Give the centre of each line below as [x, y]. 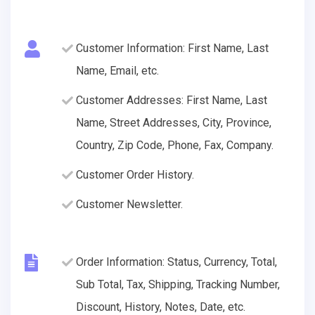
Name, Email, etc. [117, 70]
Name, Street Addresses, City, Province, [174, 122]
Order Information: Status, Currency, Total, [176, 262]
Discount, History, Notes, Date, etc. [161, 307]
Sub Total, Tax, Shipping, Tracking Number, [178, 284]
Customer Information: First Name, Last [172, 48]
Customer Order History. [135, 174]
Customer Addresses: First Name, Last [172, 100]
